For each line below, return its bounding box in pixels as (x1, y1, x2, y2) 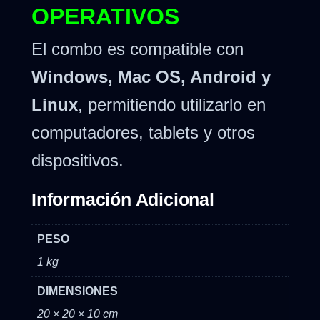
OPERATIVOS (31, 3, 179, 29)
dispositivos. (31, 150, 124, 170)
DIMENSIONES (37, 284, 118, 297)
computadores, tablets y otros (31, 122, 255, 142)
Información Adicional (31, 189, 214, 209)
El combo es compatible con (31, 39, 244, 59)
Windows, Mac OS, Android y (31, 66, 271, 86)
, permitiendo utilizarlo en (78, 94, 266, 114)
